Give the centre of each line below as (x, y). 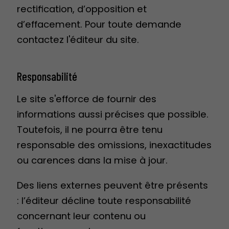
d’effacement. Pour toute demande (99, 25)
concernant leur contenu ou (81, 216)
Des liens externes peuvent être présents (112, 185)
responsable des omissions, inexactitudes (114, 145)
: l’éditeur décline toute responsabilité (104, 200)
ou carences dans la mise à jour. (92, 161)
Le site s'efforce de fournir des (87, 99)
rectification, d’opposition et (82, 9)
